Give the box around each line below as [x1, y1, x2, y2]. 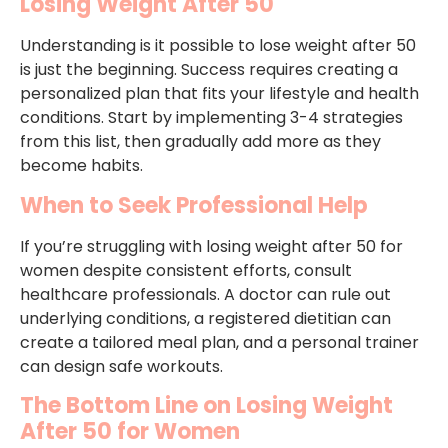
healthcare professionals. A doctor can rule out [20, 282, 391, 306]
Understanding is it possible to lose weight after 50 [20, 34, 416, 58]
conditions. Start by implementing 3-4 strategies [20, 106, 403, 130]
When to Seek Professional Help [20, 189, 368, 221]
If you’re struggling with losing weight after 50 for [20, 234, 403, 258]
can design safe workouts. [20, 354, 223, 378]
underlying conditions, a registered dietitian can [20, 306, 391, 330]
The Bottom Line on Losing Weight [20, 390, 393, 422]
